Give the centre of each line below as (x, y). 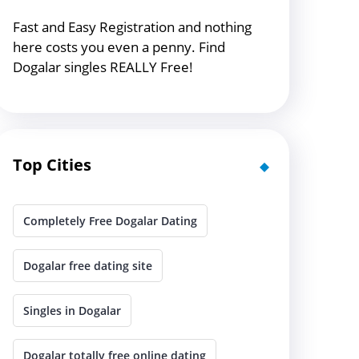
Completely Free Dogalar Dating (110, 220)
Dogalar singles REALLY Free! (103, 67)
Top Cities (52, 164)
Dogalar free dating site (88, 265)
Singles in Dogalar (72, 310)
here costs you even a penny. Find (119, 46)
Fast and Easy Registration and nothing (132, 26)
